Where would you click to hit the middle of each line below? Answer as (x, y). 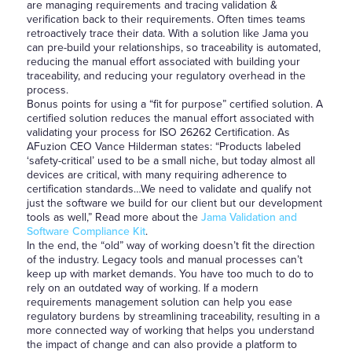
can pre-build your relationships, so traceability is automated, (173, 48)
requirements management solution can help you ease (159, 302)
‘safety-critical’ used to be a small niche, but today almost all (170, 161)
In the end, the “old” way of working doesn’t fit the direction (170, 246)
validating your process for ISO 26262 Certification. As (158, 132)
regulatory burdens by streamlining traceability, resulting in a (173, 316)
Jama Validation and (249, 217)
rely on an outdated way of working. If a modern (142, 288)
